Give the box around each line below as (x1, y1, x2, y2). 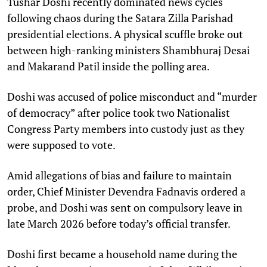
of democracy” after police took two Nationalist (7, 105, 230, 120)
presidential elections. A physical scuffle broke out (7, 26, 243, 41)
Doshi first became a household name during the (7, 246, 237, 261)
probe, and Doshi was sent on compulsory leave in (7, 200, 243, 215)
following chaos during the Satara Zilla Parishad (7, 10, 233, 25)
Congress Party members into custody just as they (7, 121, 244, 136)
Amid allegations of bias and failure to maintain (7, 167, 232, 182)
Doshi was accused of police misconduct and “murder (7, 89, 257, 104)
